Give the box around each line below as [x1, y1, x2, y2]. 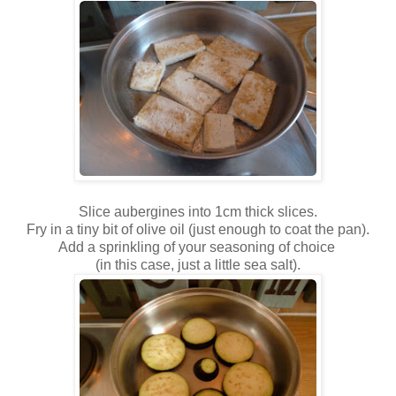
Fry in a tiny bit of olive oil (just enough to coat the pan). [27, 221, 369, 237]
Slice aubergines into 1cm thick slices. [79, 203, 317, 219]
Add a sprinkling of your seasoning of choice [57, 239, 339, 255]
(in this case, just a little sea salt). [95, 256, 301, 272]
